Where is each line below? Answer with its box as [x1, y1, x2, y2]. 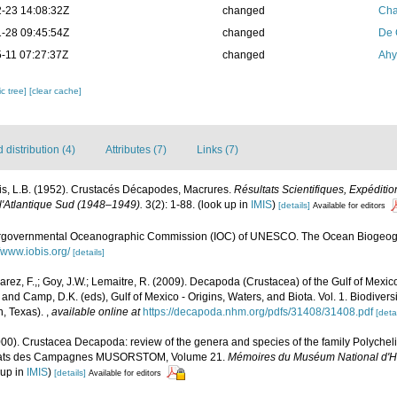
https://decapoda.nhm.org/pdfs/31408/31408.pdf [143, 305, 373, 318]
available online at [51, 305, 140, 318]
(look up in [195, 198, 251, 212]
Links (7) [197, 144, 238, 157]
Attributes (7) [105, 144, 167, 157]
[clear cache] [29, 86, 82, 97]
